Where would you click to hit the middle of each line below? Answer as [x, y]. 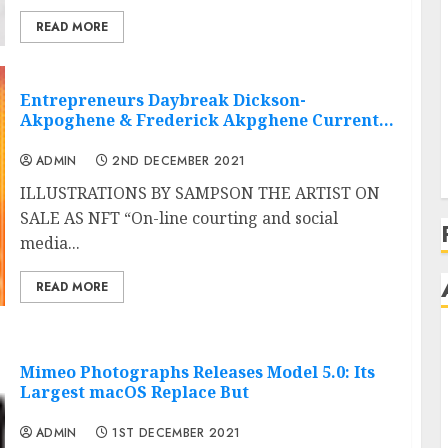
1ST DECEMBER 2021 [176, 433]
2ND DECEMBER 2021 [179, 160]
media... [49, 242]
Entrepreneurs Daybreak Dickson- [162, 99]
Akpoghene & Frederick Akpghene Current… [206, 119]
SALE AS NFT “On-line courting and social [178, 217]
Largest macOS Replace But [134, 392]
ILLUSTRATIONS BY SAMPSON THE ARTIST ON [199, 192]
